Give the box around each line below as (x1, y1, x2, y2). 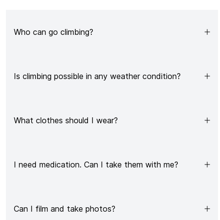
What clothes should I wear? (14, 115, 118, 125)
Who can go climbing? (14, 27, 93, 37)
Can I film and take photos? (14, 204, 115, 214)
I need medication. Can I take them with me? (14, 160, 178, 169)
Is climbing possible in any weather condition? (14, 71, 181, 81)
